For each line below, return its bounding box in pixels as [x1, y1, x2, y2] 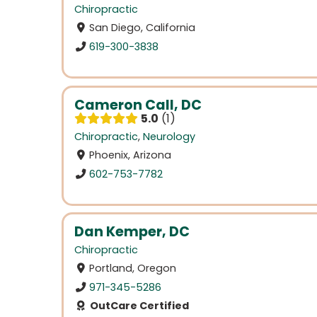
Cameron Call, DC [74, 95, 202, 115]
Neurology [143, 129, 195, 144]
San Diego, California [89, 21, 196, 35]
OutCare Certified [87, 299, 189, 313]
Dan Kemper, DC [74, 222, 190, 242]
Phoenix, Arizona [89, 147, 172, 162]
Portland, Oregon [89, 261, 177, 276]
